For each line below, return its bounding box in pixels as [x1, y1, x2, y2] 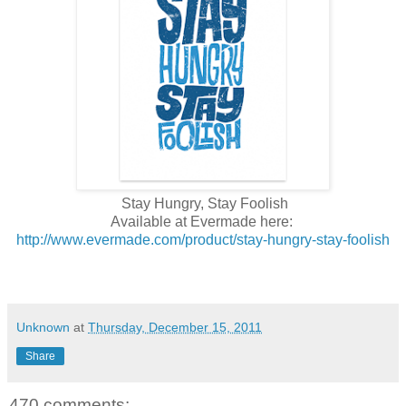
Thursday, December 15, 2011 [88, 319, 262, 334]
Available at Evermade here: [110, 213, 296, 229]
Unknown [16, 319, 70, 334]
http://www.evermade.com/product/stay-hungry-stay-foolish [16, 231, 390, 247]
